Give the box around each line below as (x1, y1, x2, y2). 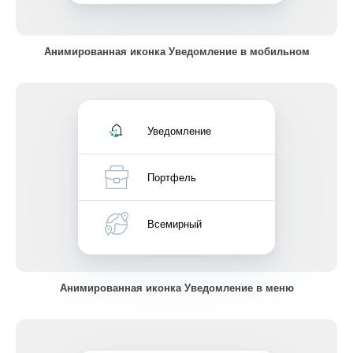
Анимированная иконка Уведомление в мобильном (43, 43, 310, 58)
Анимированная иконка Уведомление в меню (59, 280, 294, 295)
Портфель (147, 169, 196, 184)
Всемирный (147, 216, 202, 231)
